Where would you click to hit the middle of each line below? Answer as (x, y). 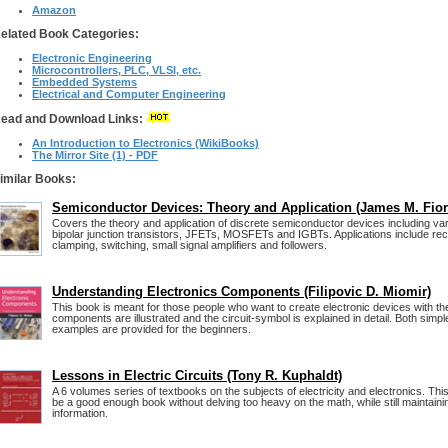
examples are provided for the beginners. (151, 329)
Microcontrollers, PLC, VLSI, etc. (116, 70)
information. (80, 413)
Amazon (54, 10)
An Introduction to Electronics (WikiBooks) (145, 143)
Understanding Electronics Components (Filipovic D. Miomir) (241, 291)
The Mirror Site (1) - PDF (95, 155)
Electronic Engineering (92, 58)
